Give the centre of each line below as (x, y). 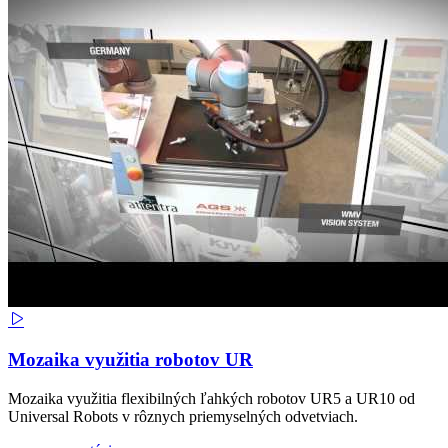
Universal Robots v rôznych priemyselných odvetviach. (183, 416)
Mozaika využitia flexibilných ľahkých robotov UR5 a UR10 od (211, 398)
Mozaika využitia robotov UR (130, 359)
